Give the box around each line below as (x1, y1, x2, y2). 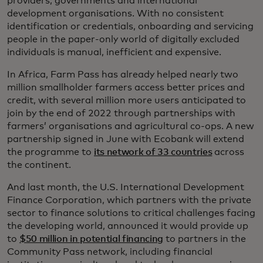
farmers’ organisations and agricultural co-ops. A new (7, 121, 254, 131)
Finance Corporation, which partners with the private (7, 195, 251, 205)
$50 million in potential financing (19, 234, 164, 244)
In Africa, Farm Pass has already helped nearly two (7, 69, 238, 79)
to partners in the (163, 234, 247, 244)
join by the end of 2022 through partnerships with (7, 108, 235, 118)
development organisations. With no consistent (7, 8, 224, 18)
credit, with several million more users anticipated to (7, 95, 246, 105)
